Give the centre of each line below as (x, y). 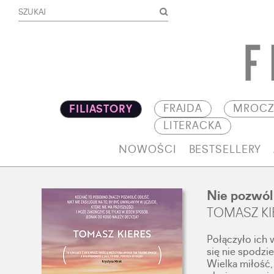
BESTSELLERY (225, 150)
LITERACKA (192, 126)
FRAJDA (183, 109)
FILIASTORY (101, 109)
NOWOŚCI (148, 150)
